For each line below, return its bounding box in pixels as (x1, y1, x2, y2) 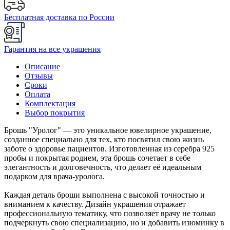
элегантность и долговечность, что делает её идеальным (4, 162, 201, 171)
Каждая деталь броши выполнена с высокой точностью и (4, 190, 205, 199)
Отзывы (25, 71, 53, 80)
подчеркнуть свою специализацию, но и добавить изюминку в (4, 218, 224, 227)
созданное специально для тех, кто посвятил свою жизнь (4, 135, 204, 144)
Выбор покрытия (25, 108, 85, 117)
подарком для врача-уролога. (4, 171, 105, 181)
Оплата (25, 89, 50, 99)
